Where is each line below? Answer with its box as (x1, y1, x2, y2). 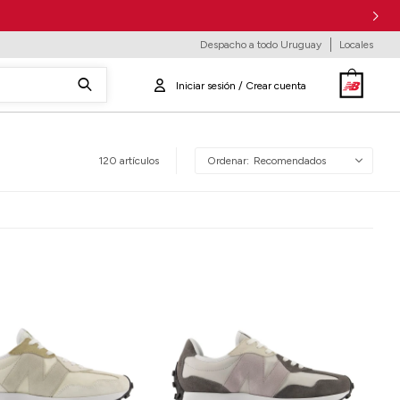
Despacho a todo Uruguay (200, 38, 321, 51)
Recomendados (254, 154, 326, 167)
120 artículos (98, 154, 159, 167)
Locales (339, 38, 373, 51)
